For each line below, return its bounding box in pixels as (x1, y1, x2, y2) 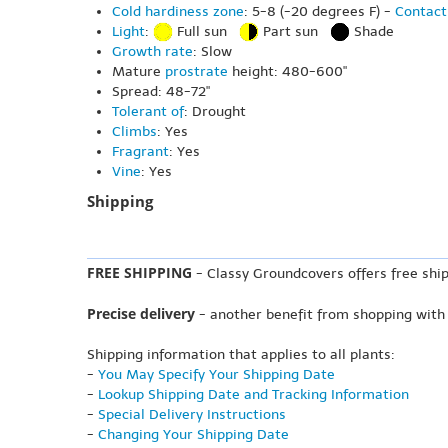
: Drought (184, 103, 246, 121)
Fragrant (112, 143, 169, 161)
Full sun (173, 23, 239, 40)
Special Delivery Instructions (98, 406, 286, 424)
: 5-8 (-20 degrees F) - (244, 3, 395, 20)
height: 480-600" (228, 63, 347, 81)
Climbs (112, 123, 157, 141)
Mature (112, 63, 165, 81)
